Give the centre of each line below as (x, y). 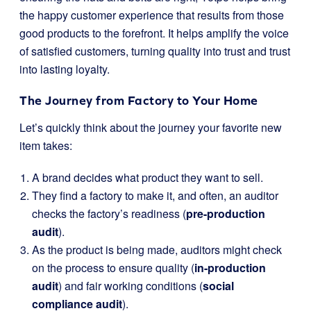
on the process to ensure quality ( (113, 268)
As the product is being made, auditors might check (157, 250)
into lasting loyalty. (65, 69)
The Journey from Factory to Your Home (139, 100)
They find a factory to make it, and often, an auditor (155, 195)
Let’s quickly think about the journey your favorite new (151, 127)
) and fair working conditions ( (131, 286)
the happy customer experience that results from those (152, 15)
